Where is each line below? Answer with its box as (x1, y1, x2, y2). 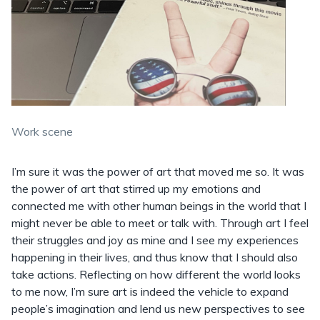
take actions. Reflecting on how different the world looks (11, 267, 301, 282)
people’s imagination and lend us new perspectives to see (11, 301, 305, 316)
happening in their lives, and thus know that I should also (11, 250, 298, 265)
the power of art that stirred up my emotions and (11, 181, 261, 196)
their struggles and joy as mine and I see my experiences (11, 233, 299, 248)
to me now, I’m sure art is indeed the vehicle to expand (11, 284, 289, 299)
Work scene (11, 124, 73, 139)
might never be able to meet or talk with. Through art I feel (11, 216, 309, 231)
